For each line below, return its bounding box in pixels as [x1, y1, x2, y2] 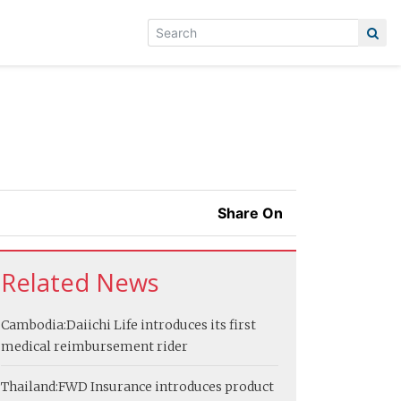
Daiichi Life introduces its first [66, 316, 256, 333]
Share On [218, 203, 283, 222]
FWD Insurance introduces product [58, 378, 274, 395]
